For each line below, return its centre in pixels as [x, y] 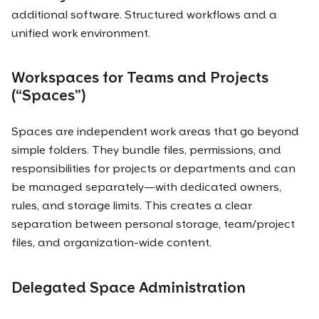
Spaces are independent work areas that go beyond [155, 132]
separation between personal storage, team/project [153, 224]
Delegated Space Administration [129, 287]
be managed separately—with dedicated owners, [146, 187]
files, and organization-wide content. [111, 243]
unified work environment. [81, 33]
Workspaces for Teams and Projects [140, 78]
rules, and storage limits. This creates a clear [132, 206]
